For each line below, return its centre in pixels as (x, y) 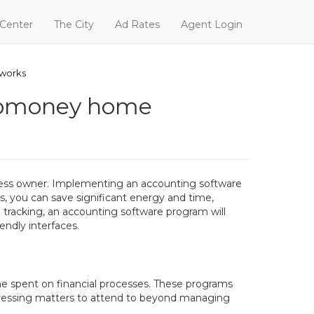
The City (74, 25)
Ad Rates (137, 25)
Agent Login (212, 25)
